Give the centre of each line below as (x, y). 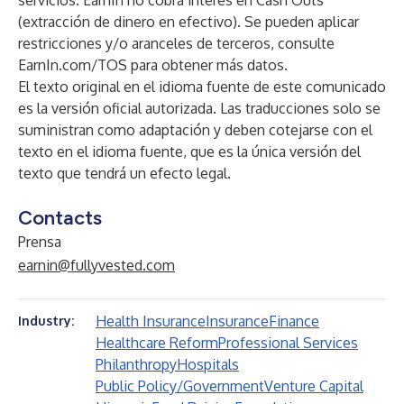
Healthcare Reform (157, 343)
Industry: (46, 321)
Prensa (40, 242)
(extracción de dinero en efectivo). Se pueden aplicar (188, 22)
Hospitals (208, 364)
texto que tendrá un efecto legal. (124, 173)
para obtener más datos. (207, 65)
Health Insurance (151, 321)
